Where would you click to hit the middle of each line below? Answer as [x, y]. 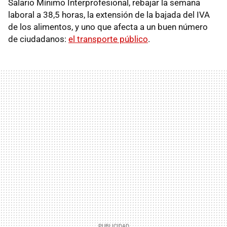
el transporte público [108, 39]
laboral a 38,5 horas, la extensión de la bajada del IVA [109, 14]
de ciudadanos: [38, 39]
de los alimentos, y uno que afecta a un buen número [108, 27]
